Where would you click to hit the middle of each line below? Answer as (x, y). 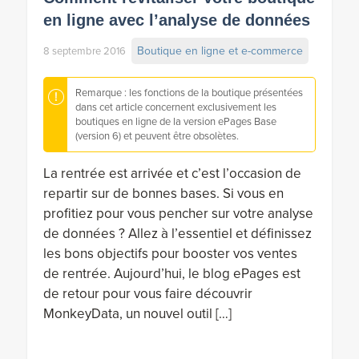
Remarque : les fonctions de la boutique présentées (189, 93)
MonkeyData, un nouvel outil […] (137, 314)
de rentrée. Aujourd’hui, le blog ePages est (171, 274)
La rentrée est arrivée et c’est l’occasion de (172, 174)
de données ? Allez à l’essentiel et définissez (177, 234)
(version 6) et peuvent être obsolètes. (157, 136)
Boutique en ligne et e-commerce (220, 50)
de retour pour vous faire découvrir (147, 294)
